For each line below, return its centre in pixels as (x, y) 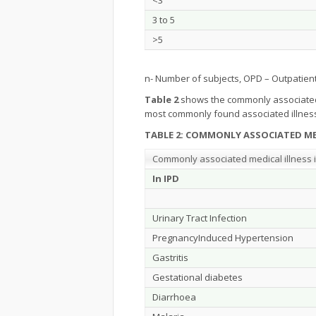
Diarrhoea (174, 297)
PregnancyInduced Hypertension (223, 238)
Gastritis (170, 257)
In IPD (166, 178)
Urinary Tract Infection (200, 218)
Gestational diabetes (197, 277)
